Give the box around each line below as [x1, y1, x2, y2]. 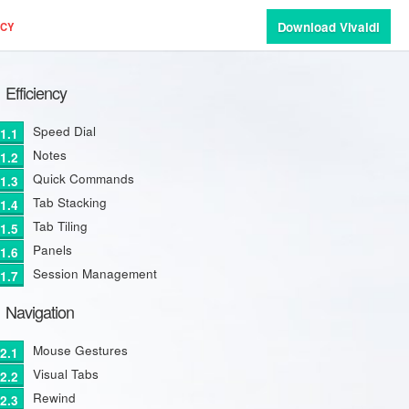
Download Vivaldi [277, 18, 380, 36]
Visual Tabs [32, 365, 99, 383]
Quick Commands [32, 170, 134, 187]
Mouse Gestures [32, 341, 128, 359]
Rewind [32, 389, 76, 406]
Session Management [32, 265, 157, 282]
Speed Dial [32, 122, 96, 140]
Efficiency [5, 80, 67, 104]
